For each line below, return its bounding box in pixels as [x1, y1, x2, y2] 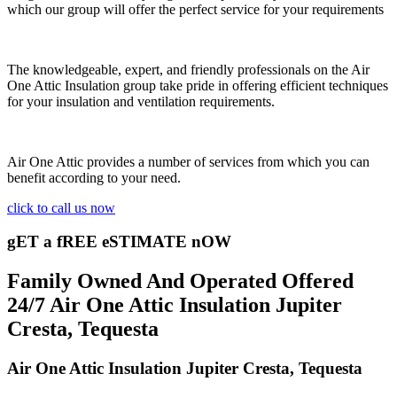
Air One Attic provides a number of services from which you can [7, 153, 370, 169]
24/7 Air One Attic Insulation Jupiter [7, 293, 342, 317]
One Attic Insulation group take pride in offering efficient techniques [7, 77, 388, 93]
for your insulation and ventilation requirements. [7, 93, 275, 109]
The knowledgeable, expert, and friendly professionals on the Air [7, 61, 370, 77]
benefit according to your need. [7, 169, 181, 185]
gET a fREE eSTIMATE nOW [7, 232, 231, 252]
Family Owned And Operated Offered [7, 269, 354, 293]
